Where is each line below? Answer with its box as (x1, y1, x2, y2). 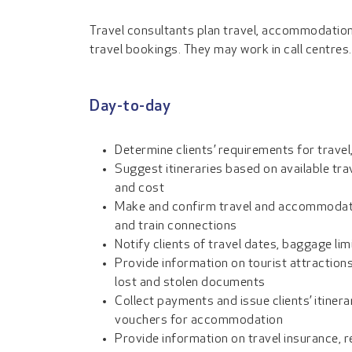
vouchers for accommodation (115, 314, 283, 327)
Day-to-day (90, 99, 170, 115)
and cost (115, 182, 164, 195)
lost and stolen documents (115, 277, 266, 289)
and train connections (115, 220, 237, 233)
